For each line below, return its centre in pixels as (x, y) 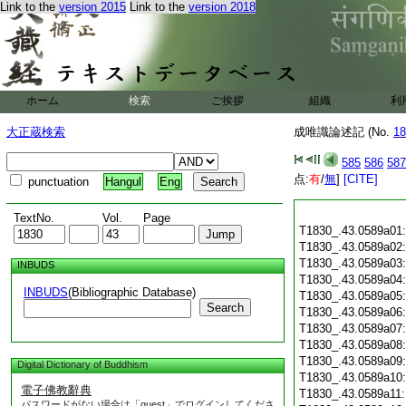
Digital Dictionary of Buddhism (80, 364)
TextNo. (34, 218)
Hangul (123, 182)
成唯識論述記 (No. (343, 132)
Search (225, 308)
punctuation (64, 182)
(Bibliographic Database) (132, 292)
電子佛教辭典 (56, 390)
